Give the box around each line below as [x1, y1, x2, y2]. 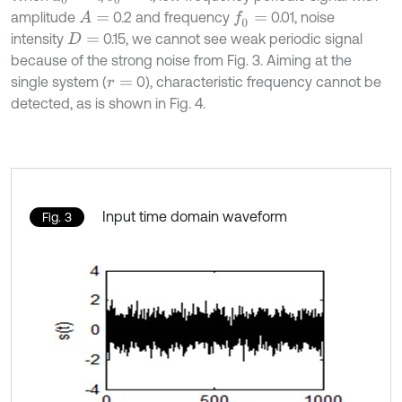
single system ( [11, 73, 107, 90]
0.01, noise [267, 8, 336, 25]
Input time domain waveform [102, 207, 287, 224]
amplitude [11, 8, 79, 25]
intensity [11, 30, 67, 47]
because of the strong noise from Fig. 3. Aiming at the [11, 51, 352, 68]
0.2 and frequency [109, 8, 234, 25]
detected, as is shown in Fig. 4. [11, 94, 205, 111]
